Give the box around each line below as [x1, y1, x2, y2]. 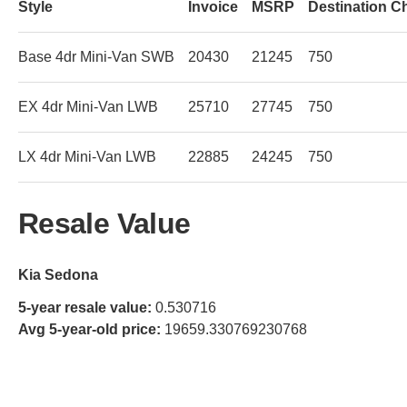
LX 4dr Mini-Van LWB [18, 148, 156, 164]
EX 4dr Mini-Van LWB [18, 98, 158, 114]
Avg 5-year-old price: [18, 321, 161, 337]
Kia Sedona [18, 266, 98, 283]
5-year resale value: [18, 299, 152, 315]
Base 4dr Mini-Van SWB [18, 48, 174, 65]
